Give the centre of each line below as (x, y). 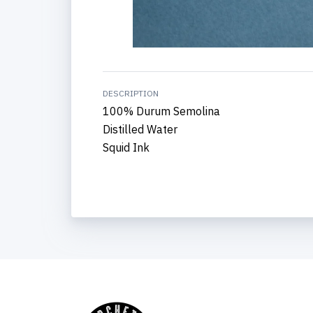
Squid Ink (126, 147)
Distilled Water (140, 129)
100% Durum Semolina (161, 111)
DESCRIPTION (131, 93)
